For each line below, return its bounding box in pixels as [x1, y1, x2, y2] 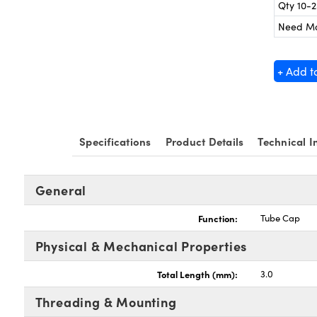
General [35, 181, 87, 199]
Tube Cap [260, 212, 301, 224]
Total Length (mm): [157, 267, 238, 280]
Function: [198, 212, 238, 224]
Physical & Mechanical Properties [35, 237, 248, 255]
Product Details [165, 134, 244, 149]
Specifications [79, 134, 151, 149]
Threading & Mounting [35, 293, 177, 311]
